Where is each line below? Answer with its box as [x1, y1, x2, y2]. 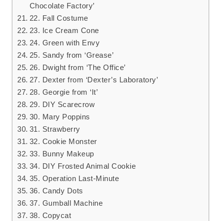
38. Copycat [29, 211, 72, 220]
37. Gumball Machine [29, 199, 103, 208]
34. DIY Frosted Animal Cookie [29, 162, 136, 171]
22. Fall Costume [29, 14, 88, 23]
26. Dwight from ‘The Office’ [29, 63, 126, 72]
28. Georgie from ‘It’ [29, 88, 98, 97]
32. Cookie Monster [29, 137, 97, 146]
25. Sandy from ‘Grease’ [29, 51, 114, 60]
